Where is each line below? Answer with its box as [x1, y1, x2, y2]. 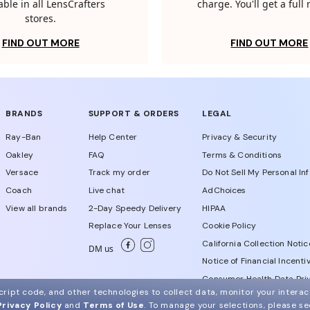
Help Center [88, 131, 138, 143]
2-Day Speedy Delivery [88, 202, 182, 214]
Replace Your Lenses [88, 220, 172, 232]
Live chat [88, 185, 125, 197]
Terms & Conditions [202, 149, 282, 161]
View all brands [6, 202, 68, 214]
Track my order [88, 167, 150, 179]
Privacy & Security [202, 131, 277, 143]
